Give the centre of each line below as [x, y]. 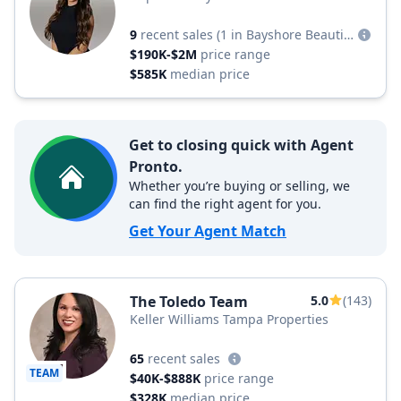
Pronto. [156, 166]
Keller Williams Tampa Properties [229, 319]
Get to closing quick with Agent [241, 145]
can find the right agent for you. [225, 204]
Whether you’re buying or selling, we [239, 186]
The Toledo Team [189, 302]
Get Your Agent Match [208, 231]
